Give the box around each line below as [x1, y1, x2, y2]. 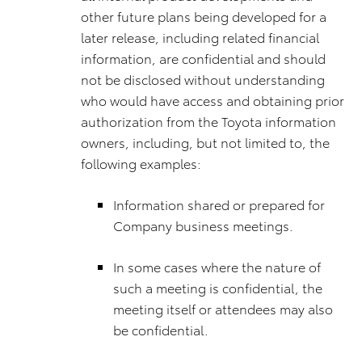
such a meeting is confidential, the [113, 278, 322, 297]
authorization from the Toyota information [81, 112, 336, 130]
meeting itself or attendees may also [113, 299, 333, 318]
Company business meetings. [113, 216, 293, 234]
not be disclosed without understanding [81, 69, 325, 88]
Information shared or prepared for [113, 195, 325, 213]
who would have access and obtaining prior [81, 90, 344, 109]
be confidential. [113, 320, 208, 339]
